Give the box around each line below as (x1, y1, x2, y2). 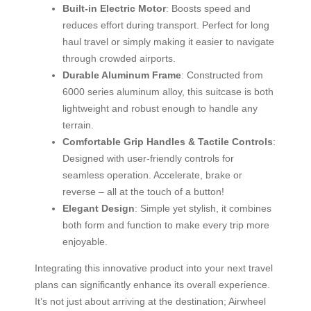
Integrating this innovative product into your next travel (35, 262, 273, 274)
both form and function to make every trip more (62, 219, 269, 230)
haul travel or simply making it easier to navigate (62, 35, 274, 47)
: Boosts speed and (166, 2, 251, 14)
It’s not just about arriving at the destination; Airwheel (35, 295, 266, 307)
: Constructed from (181, 69, 263, 81)
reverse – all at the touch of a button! (62, 185, 224, 197)
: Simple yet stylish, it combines (135, 202, 271, 214)
